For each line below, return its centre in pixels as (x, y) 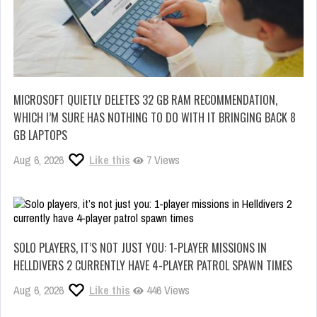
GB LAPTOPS (40, 136)
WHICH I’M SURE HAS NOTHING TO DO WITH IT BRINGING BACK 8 (155, 118)
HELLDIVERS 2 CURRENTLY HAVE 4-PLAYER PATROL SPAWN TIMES (153, 266)
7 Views (162, 160)
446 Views (167, 290)
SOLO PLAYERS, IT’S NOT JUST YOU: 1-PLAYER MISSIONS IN (140, 248)
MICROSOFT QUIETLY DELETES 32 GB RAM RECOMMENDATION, (145, 100)
